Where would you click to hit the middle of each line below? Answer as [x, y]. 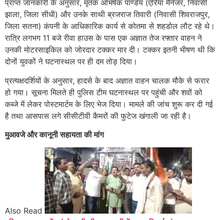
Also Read [24, 211]
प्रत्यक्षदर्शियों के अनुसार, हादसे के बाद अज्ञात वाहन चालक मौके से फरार [107, 80]
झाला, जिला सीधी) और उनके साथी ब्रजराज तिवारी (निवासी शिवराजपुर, [107, 14]
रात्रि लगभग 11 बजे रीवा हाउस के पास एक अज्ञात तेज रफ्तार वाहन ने [103, 38]
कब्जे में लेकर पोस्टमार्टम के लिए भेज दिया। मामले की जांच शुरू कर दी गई [109, 104]
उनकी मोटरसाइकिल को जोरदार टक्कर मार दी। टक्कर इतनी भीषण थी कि [110, 50]
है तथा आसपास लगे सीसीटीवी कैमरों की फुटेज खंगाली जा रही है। [98, 116]
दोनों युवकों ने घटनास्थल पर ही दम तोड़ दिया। [71, 62]
